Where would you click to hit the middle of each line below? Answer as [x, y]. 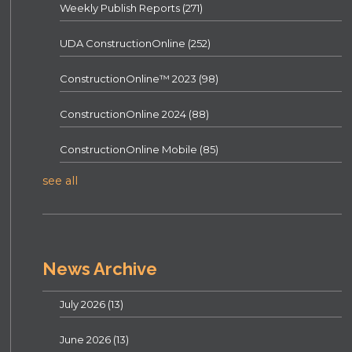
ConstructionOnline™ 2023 [130, 78]
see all [60, 180]
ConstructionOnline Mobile [130, 149]
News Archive [100, 268]
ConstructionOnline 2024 [125, 114]
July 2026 [84, 304]
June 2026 [87, 339]
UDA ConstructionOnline [124, 43]
